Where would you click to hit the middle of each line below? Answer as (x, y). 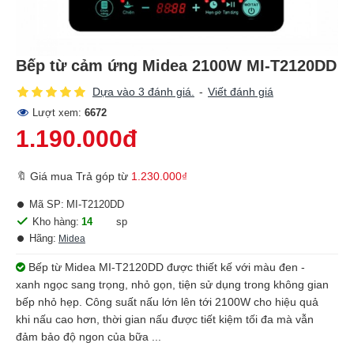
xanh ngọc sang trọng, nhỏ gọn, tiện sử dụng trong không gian (172, 284)
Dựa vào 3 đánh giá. (143, 92)
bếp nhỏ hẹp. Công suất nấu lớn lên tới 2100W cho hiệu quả (167, 302)
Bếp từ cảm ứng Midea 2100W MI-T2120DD (176, 66)
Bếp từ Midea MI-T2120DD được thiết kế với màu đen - (165, 267)
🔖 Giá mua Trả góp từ (73, 176)
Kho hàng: (56, 221)
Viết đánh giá (241, 92)
